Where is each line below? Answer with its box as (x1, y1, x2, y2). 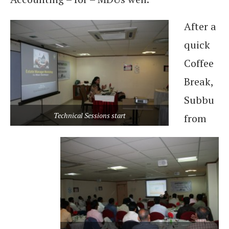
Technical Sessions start (53, 110, 126, 120)
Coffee (184, 56, 214, 71)
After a (184, 19, 216, 34)
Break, (184, 75, 213, 89)
